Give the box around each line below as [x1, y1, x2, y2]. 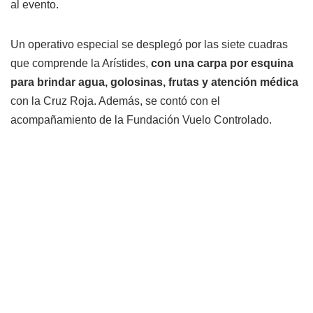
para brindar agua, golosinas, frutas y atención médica [10, 75, 298, 88]
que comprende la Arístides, [10, 57, 151, 69]
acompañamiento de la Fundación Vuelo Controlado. [10, 113, 272, 126]
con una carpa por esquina [151, 57, 293, 69]
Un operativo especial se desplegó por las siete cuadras [10, 38, 288, 50]
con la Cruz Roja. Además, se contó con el [10, 94, 220, 107]
